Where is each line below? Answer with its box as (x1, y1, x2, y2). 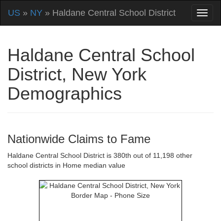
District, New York (7, 64, 147, 84)
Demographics (7, 83, 122, 104)
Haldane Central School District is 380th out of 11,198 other (7, 151, 192, 159)
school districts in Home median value (7, 161, 125, 169)
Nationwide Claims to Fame (7, 132, 150, 146)
